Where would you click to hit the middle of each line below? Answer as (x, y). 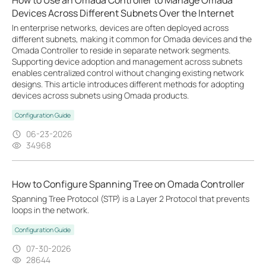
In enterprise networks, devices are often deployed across (120, 28)
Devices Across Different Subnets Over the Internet (123, 13)
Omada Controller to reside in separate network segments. (121, 50)
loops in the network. (50, 210)
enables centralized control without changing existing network (128, 73)
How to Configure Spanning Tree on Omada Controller (128, 184)
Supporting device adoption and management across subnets (127, 61)
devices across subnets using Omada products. (100, 95)
